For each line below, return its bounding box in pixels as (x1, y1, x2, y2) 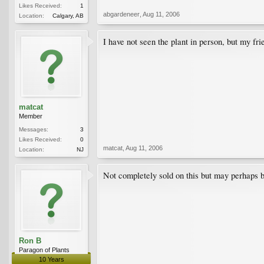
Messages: (19, 126, 48, 133)
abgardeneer (103, 10, 140, 18)
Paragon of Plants (19, 246, 70, 253)
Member (19, 112, 42, 120)
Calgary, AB (52, 12, 84, 19)
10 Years (38, 255, 64, 263)
